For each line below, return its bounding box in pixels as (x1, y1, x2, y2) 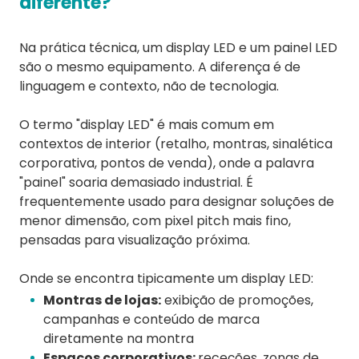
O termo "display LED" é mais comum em (19, 115, 274, 135)
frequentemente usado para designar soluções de (19, 192, 334, 212)
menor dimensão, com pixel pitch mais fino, (19, 212, 291, 231)
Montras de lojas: (43, 291, 161, 310)
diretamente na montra (43, 329, 194, 349)
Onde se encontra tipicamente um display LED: (19, 269, 313, 288)
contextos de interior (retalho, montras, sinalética (19, 135, 333, 154)
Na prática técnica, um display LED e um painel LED (19, 38, 337, 58)
